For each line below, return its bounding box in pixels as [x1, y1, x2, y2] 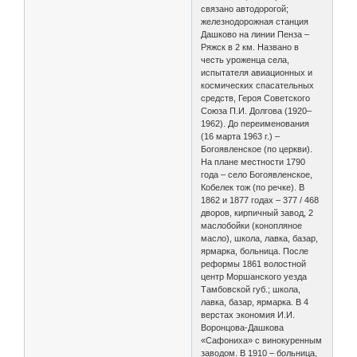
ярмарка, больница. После [201, 245, 309, 256]
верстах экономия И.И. [201, 309, 296, 320]
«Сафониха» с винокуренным [201, 335, 323, 345]
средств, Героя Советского [201, 92, 311, 103]
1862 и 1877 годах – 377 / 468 [201, 194, 320, 205]
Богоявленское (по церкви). [201, 143, 313, 154]
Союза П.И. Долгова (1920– [201, 105, 312, 116]
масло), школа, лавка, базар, [201, 233, 319, 243]
